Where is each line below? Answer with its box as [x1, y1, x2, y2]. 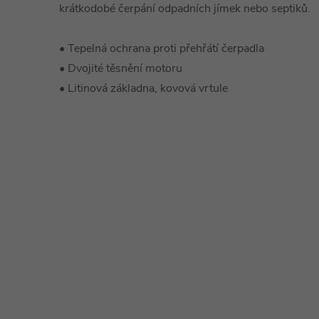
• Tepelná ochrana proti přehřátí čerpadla [59, 41, 264, 56]
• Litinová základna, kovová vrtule [59, 80, 228, 96]
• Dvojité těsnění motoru [59, 61, 182, 76]
